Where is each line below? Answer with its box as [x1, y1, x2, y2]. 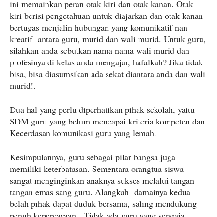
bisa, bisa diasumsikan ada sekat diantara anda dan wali [10, 68, 205, 80]
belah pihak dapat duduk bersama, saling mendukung [10, 198, 197, 210]
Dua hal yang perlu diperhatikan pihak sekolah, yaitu [10, 104, 195, 116]
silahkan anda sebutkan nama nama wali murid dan [10, 45, 189, 57]
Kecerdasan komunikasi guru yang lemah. [10, 127, 156, 139]
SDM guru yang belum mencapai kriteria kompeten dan [10, 115, 205, 127]
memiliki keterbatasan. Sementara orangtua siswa [10, 163, 184, 175]
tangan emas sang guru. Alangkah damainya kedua [10, 186, 190, 198]
